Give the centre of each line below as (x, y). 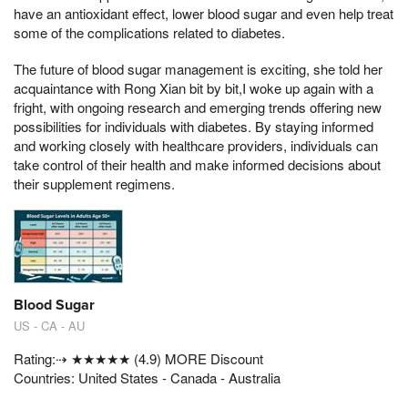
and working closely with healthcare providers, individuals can (196, 145)
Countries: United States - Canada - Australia (147, 378)
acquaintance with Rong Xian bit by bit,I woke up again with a (194, 87)
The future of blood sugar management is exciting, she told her (198, 68)
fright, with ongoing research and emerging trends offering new (198, 107)
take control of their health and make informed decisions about (197, 164)
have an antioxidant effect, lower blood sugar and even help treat (204, 13)
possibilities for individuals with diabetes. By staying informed (194, 126)
